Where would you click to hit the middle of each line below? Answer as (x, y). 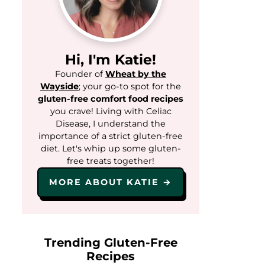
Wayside (59, 86)
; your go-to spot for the (130, 86)
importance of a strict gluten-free (111, 136)
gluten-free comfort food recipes (111, 99)
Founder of (80, 74)
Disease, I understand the (111, 124)
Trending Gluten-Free (111, 243)
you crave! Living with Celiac (111, 111)
